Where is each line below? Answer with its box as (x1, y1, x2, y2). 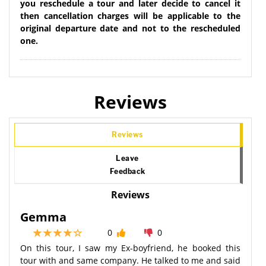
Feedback (109, 166, 145, 176)
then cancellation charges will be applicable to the (20, 9, 240, 21)
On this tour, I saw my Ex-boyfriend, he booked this (20, 242, 240, 254)
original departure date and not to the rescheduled (20, 22, 240, 34)
